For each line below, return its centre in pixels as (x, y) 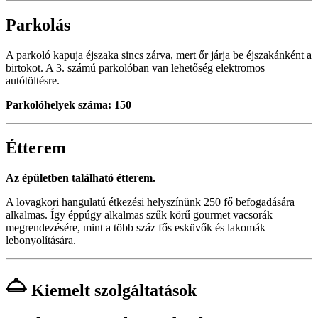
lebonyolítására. (41, 241)
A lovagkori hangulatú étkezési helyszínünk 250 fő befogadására (150, 202)
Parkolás (38, 25)
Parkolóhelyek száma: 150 (68, 105)
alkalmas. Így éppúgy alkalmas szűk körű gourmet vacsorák (139, 215)
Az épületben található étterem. (81, 178)
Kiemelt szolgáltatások (112, 290)
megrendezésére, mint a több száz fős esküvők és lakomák (136, 228)
